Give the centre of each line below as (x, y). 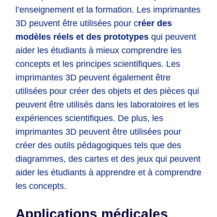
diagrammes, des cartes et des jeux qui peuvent (108, 159)
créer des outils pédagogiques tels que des (98, 146)
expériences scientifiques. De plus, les (89, 118)
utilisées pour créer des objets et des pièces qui (107, 91)
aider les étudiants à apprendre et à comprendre (108, 173)
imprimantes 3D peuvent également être (93, 78)
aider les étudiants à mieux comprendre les (99, 51)
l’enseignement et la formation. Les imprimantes (108, 10)
